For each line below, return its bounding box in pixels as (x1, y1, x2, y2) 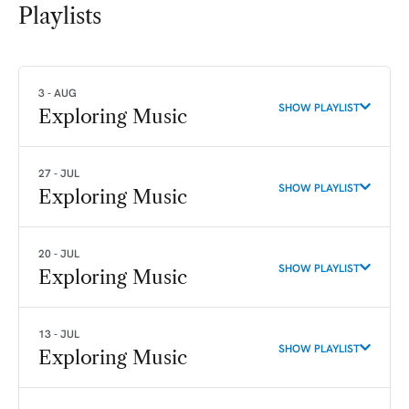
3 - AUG (38, 86, 77, 100)
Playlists (18, 3, 101, 29)
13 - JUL (38, 327, 79, 341)
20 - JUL (38, 246, 79, 260)
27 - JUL (38, 166, 79, 180)
